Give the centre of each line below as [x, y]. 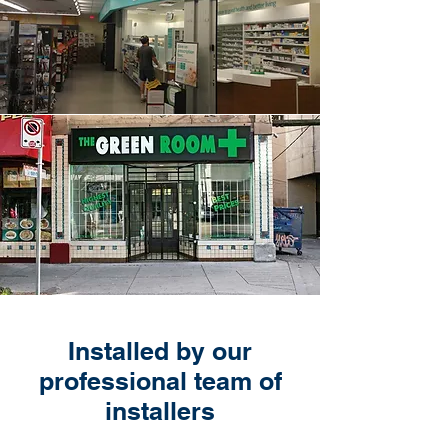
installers [160, 411]
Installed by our [160, 351]
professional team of [160, 381]
